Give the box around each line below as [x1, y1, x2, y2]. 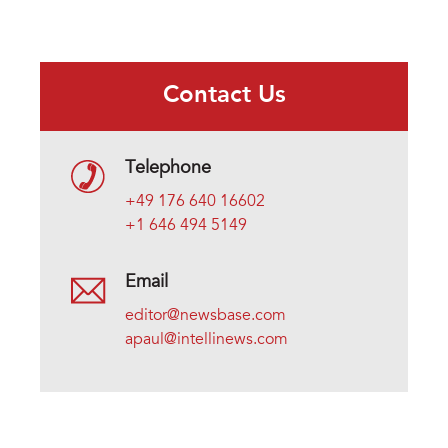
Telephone [125, 159, 211, 178]
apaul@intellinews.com [125, 331, 288, 348]
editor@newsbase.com [125, 307, 286, 324]
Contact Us [162, 83, 286, 108]
